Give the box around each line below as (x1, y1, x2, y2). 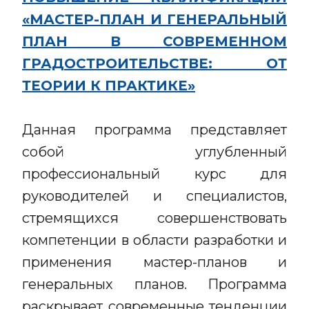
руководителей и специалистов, (22, 188, 287, 204)
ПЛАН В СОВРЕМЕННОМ (22, 33, 287, 50)
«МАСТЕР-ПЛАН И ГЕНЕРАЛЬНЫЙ (22, 11, 287, 28)
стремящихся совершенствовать (22, 210, 287, 226)
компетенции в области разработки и (22, 232, 287, 248)
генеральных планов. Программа (22, 276, 287, 292)
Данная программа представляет (22, 121, 287, 138)
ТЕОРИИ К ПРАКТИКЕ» (22, 77, 195, 94)
